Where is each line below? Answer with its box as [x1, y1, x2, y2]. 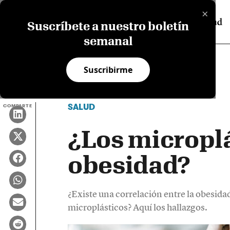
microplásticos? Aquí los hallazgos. [67, 201, 207, 214]
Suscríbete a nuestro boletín [27, 20, 189, 32]
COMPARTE [3, 103, 32, 109]
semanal [83, 34, 132, 47]
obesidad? [67, 150, 191, 179]
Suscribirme [83, 64, 132, 75]
